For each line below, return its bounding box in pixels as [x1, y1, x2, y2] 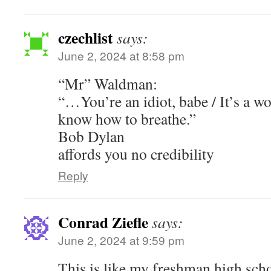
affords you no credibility [58, 143, 214, 164]
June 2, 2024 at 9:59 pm [58, 232, 184, 248]
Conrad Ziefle [58, 211, 148, 233]
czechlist [58, 26, 113, 49]
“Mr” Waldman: [58, 73, 157, 94]
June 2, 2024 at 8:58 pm [58, 47, 184, 64]
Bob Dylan [58, 126, 125, 146]
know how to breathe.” [58, 108, 196, 129]
